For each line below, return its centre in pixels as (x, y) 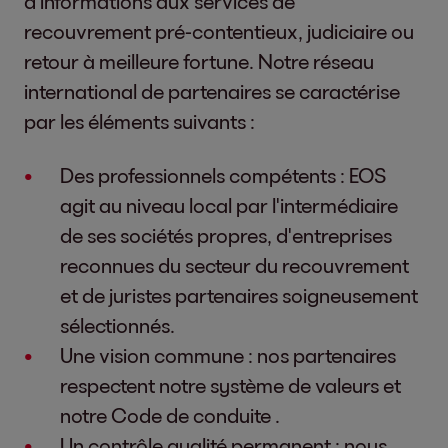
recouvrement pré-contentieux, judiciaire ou (219, 30)
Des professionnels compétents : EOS (223, 174)
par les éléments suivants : (139, 120)
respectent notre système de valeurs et (230, 384)
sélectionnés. (117, 324)
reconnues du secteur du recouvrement (234, 264)
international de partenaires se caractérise (212, 90)
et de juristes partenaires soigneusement (239, 294)
